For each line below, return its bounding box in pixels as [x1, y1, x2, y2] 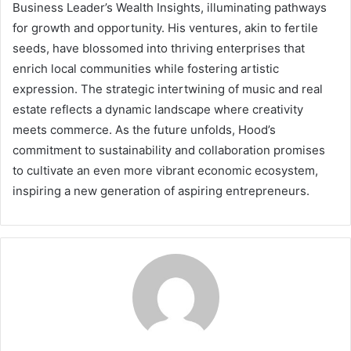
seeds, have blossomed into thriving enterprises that [13, 40, 305, 56]
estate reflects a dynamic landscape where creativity [13, 101, 303, 117]
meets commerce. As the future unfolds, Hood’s [13, 121, 276, 137]
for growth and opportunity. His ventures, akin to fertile [13, 20, 318, 35]
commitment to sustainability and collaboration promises [13, 142, 325, 157]
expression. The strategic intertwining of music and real [13, 81, 323, 96]
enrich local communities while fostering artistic [13, 60, 279, 76]
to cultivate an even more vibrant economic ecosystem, [13, 162, 318, 178]
